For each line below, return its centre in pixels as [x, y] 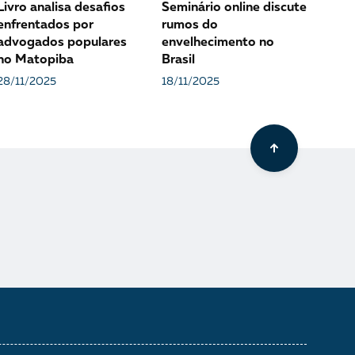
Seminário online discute [234, 8]
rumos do [189, 25]
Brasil [178, 60]
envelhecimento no [218, 43]
